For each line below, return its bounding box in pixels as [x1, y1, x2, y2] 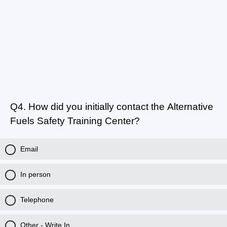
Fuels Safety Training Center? [10, 116, 140, 126]
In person [20, 170, 51, 178]
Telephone [20, 196, 54, 204]
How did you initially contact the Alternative [26, 101, 213, 112]
